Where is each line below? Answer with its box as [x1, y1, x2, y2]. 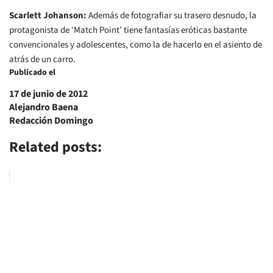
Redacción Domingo [9, 114, 93, 128]
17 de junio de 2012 [9, 87, 88, 101]
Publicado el [9, 66, 55, 79]
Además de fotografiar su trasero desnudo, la [87, 9, 257, 23]
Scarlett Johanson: [9, 9, 87, 23]
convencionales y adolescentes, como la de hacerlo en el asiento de [9, 38, 262, 52]
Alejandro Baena [9, 101, 78, 115]
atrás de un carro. [9, 53, 76, 66]
